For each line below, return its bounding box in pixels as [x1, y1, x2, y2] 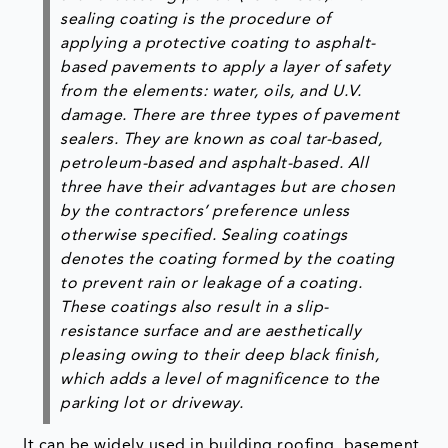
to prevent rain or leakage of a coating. [60, 275, 363, 292]
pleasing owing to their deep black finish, [60, 347, 380, 364]
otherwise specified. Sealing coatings [60, 227, 348, 244]
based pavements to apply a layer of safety [60, 59, 391, 76]
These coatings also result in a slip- [60, 299, 329, 316]
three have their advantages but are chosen [60, 179, 396, 196]
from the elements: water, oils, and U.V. [60, 83, 362, 100]
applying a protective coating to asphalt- [60, 35, 376, 52]
